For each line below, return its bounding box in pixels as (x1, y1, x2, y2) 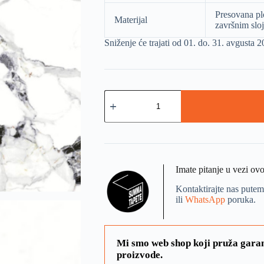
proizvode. (116, 249, 163, 260)
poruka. (227, 194, 256, 204)
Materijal (114, 15, 147, 25)
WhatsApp (184, 194, 227, 204)
